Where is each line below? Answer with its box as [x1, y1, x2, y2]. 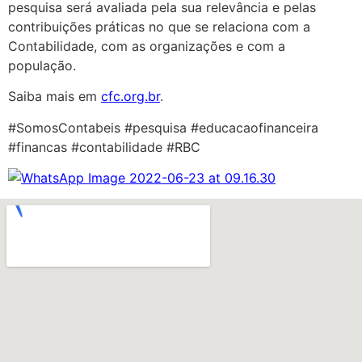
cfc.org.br [101, 88, 160, 105]
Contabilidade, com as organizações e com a [8, 37, 285, 54]
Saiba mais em [8, 88, 101, 105]
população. [8, 57, 76, 74]
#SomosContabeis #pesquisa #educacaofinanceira [8, 119, 318, 136]
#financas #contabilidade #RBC [8, 138, 200, 155]
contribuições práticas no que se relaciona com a [8, 18, 310, 35]
